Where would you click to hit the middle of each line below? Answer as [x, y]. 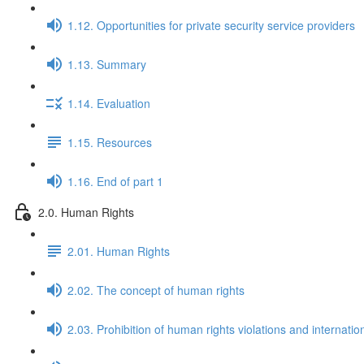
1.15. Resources [110, 142]
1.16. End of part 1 [115, 181]
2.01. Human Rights [119, 251]
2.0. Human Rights [86, 212]
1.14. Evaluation [109, 103]
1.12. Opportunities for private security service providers [211, 25]
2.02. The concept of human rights [156, 290]
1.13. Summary [107, 64]
